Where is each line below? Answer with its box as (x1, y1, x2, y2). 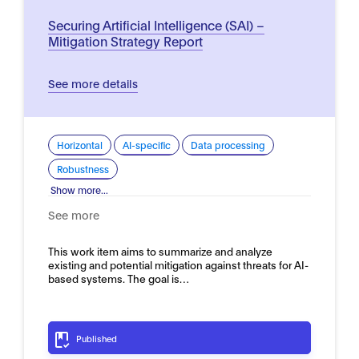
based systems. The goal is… (48, 271, 189, 285)
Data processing (191, 139, 265, 151)
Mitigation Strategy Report (48, 32, 203, 49)
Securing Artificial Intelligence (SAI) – (48, 16, 264, 33)
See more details (48, 75, 138, 91)
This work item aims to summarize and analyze (48, 244, 272, 258)
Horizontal (57, 139, 103, 151)
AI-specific (123, 139, 171, 151)
